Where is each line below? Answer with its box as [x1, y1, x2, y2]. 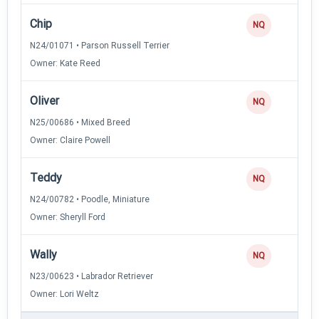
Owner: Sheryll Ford [30, 211, 105, 222]
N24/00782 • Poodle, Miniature [30, 194, 150, 204]
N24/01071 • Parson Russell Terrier [30, 40, 169, 51]
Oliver [30, 93, 59, 108]
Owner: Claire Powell [30, 135, 110, 145]
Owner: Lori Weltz [30, 288, 99, 299]
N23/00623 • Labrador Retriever [30, 271, 153, 281]
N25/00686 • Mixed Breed [30, 117, 130, 127]
